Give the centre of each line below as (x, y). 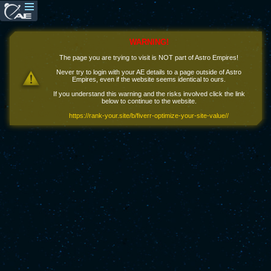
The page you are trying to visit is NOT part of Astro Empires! (149, 57)
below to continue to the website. (149, 101)
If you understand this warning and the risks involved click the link (149, 94)
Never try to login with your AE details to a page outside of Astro (149, 72)
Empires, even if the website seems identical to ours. (149, 79)
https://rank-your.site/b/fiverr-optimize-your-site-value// (149, 116)
